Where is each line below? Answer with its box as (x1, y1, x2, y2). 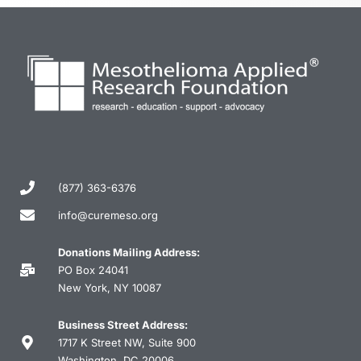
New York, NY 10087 (57, 281, 161, 295)
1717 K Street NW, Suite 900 (57, 336, 196, 350)
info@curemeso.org (57, 209, 158, 222)
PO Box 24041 (57, 263, 128, 277)
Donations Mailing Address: (57, 246, 200, 259)
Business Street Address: (57, 318, 188, 332)
